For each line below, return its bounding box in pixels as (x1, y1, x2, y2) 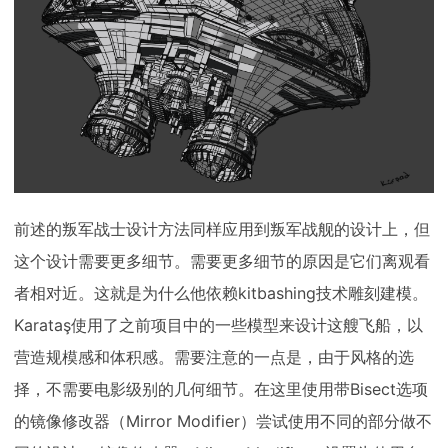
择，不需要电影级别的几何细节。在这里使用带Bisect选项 (14, 379, 428, 400)
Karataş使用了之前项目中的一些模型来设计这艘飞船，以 (14, 315, 423, 336)
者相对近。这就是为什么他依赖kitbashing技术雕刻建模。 (14, 283, 428, 304)
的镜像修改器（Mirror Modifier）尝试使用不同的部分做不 (14, 411, 432, 432)
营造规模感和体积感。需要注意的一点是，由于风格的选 (14, 347, 414, 368)
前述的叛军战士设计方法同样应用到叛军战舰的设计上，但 (14, 219, 430, 240)
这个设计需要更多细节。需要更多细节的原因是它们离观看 (14, 251, 430, 272)
